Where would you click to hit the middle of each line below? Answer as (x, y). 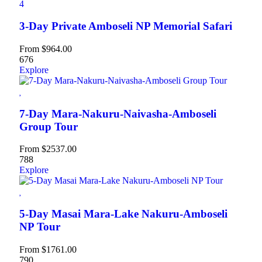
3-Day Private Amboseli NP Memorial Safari (126, 26)
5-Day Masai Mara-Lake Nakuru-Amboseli (123, 214)
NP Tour (40, 227)
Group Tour (49, 126)
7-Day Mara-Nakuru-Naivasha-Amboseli (118, 113)
